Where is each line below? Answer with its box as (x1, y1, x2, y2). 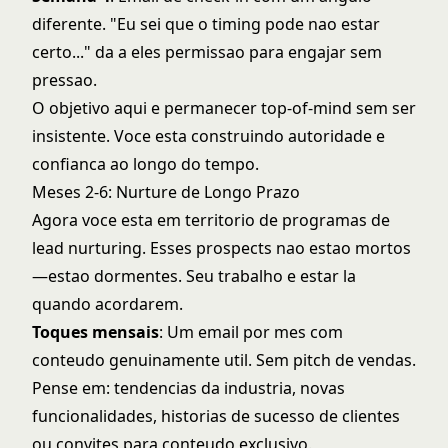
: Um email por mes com (159, 321, 343, 343)
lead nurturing (32, 237, 142, 259)
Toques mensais (32, 321, 159, 343)
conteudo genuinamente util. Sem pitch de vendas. (32, 349, 416, 371)
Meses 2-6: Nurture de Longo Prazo (32, 181, 300, 203)
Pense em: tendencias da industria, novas (32, 377, 345, 399)
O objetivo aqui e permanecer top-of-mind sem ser (32, 97, 416, 119)
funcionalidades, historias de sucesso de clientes (32, 405, 400, 427)
